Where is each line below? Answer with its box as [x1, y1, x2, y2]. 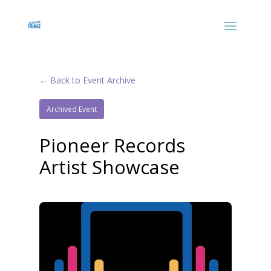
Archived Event [46, 104, 97, 114]
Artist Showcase [39, 154, 180, 180]
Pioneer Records [39, 132, 185, 158]
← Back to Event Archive [39, 74, 135, 86]
